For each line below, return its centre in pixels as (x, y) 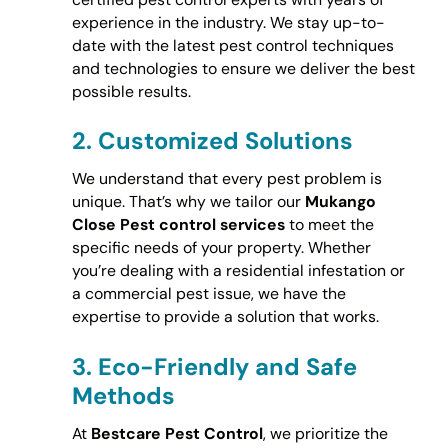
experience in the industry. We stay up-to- (228, 22)
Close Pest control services (178, 225)
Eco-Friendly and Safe (227, 366)
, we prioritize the (325, 433)
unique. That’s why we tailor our (188, 202)
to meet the (329, 225)
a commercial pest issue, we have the (208, 294)
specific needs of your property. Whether (221, 248)
